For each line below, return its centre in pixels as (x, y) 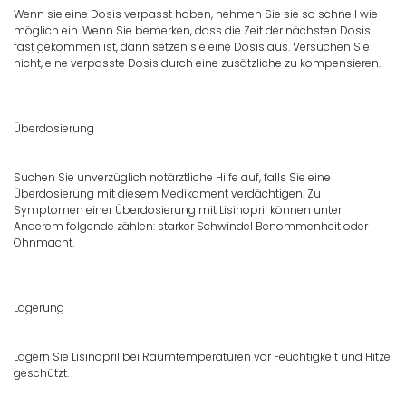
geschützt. (41, 373)
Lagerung (39, 308)
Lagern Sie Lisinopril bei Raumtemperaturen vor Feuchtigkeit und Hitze (202, 357)
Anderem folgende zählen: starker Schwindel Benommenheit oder (191, 227)
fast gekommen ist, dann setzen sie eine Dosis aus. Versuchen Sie (192, 47)
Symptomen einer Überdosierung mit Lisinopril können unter (178, 210)
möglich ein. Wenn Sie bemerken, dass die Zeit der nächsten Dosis (192, 31)
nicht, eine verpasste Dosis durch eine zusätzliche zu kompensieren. (197, 63)
